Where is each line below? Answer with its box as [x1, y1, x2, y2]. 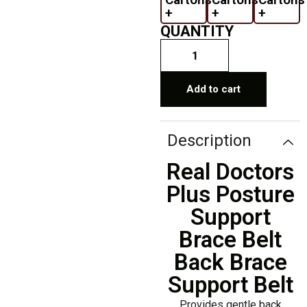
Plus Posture [166, 181, 295, 208]
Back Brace [173, 249, 287, 275]
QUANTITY [160, 23, 234, 40]
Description [167, 131, 251, 150]
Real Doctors [167, 158, 294, 185]
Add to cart [186, 83, 241, 95]
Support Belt [167, 271, 293, 298]
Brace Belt [179, 226, 282, 253]
